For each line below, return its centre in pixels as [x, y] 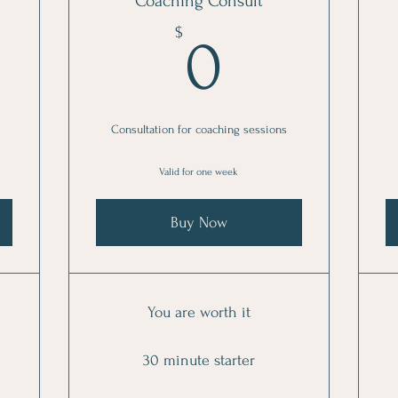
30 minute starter [199, 360]
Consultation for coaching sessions [199, 129]
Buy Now [199, 223]
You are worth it [199, 312]
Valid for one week [199, 172]
